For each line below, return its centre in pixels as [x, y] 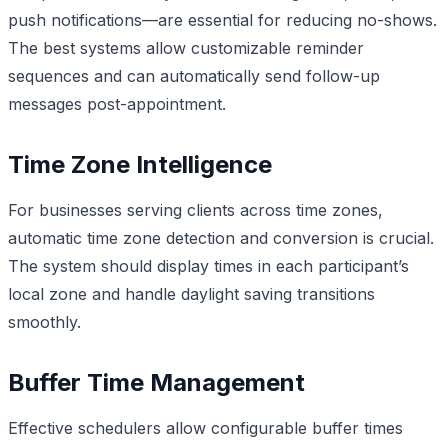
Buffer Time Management [156, 382]
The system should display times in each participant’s [208, 265]
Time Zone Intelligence [140, 164]
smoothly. [44, 321]
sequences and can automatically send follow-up [194, 75]
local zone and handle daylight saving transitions [191, 293]
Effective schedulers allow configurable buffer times [205, 427]
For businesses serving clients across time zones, [195, 209]
